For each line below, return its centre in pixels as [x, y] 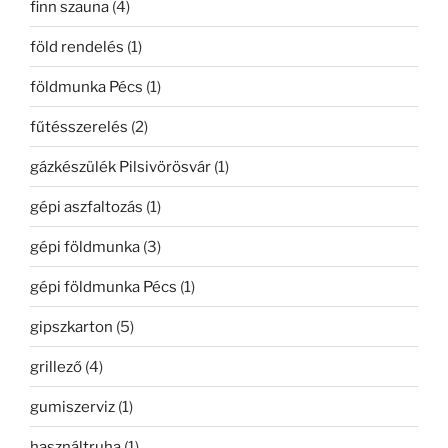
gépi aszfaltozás [86, 206]
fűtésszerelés [79, 126]
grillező [56, 366]
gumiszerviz [72, 406]
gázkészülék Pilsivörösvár [120, 166]
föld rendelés [77, 46]
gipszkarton [71, 326]
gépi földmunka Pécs [103, 286]
